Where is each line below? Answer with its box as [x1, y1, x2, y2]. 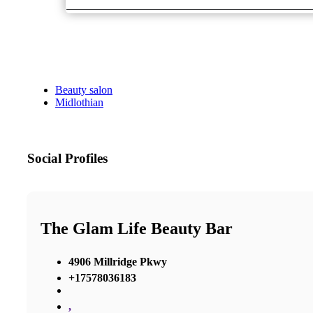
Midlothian [55, 96, 103, 109]
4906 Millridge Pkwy [68, 255, 167, 268]
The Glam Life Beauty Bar [41, 219, 233, 238]
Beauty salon [55, 84, 112, 96]
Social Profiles [27, 151, 108, 166]
